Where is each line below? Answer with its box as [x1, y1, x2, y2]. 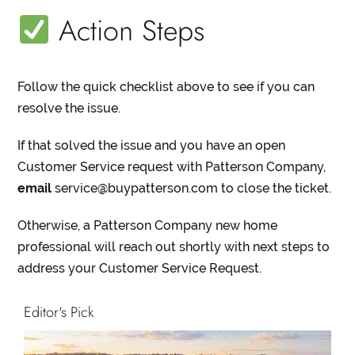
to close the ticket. [218, 181, 332, 197]
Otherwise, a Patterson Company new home [17, 218, 278, 234]
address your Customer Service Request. [17, 261, 262, 277]
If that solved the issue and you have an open [17, 138, 286, 154]
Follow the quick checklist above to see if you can [17, 79, 315, 95]
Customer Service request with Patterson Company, [17, 159, 326, 175]
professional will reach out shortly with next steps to [17, 239, 330, 255]
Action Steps [50, 10, 206, 52]
